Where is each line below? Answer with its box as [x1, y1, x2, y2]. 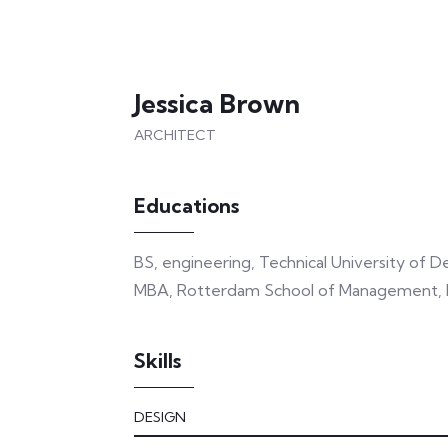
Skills [134, 348, 181, 373]
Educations [134, 193, 239, 218]
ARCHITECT [134, 126, 216, 144]
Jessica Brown [134, 87, 300, 120]
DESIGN [134, 408, 186, 426]
